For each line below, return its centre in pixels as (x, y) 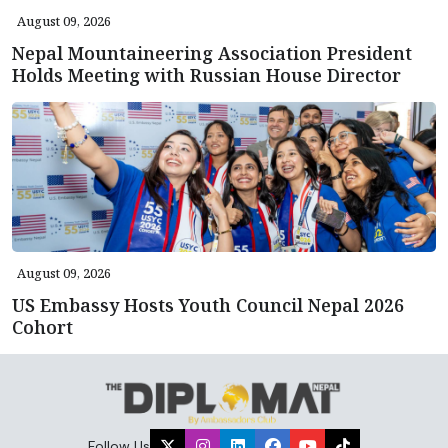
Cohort (42, 326)
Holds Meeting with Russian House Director (206, 74)
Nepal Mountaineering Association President (212, 52)
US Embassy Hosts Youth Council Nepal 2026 (208, 304)
